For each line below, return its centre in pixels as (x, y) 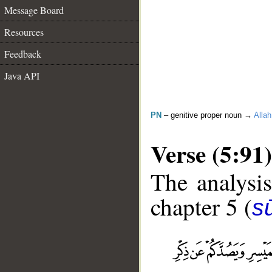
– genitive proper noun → (208, 115)
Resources (24, 32)
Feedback (23, 54)
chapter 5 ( (201, 207)
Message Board (34, 10)
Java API (22, 76)
